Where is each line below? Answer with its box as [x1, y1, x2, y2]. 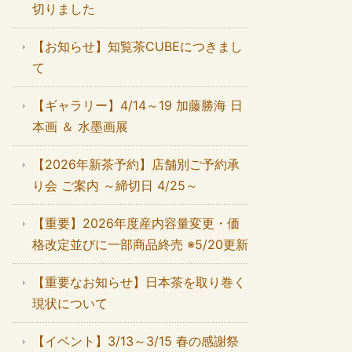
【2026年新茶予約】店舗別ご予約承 [32, 156, 240, 172]
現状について [32, 295, 108, 311]
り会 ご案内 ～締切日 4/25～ [32, 178, 198, 193]
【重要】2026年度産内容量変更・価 [32, 215, 240, 231]
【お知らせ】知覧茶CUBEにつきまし [32, 38, 243, 54]
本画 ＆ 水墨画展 [32, 119, 128, 134]
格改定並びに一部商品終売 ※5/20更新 [32, 236, 248, 252]
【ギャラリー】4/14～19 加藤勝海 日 [32, 97, 243, 113]
